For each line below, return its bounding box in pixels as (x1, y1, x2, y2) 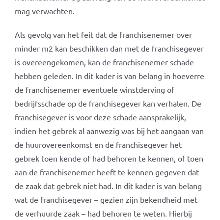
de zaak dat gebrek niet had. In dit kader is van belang (14, 181, 202, 191)
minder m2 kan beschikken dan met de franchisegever (14, 43, 204, 53)
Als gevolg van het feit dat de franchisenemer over (14, 29, 192, 39)
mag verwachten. (14, 6, 75, 16)
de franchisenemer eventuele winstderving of (14, 84, 174, 94)
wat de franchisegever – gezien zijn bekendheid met (14, 194, 197, 204)
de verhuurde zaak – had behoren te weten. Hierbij (14, 208, 192, 218)
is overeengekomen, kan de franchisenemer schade (14, 57, 194, 67)
